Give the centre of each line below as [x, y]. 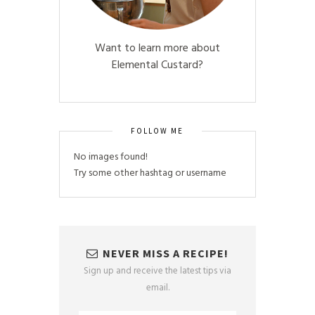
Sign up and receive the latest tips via [157, 271]
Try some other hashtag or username [150, 174]
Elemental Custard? [157, 66]
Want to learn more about [157, 49]
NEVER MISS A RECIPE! [166, 253]
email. [157, 288]
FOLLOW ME [157, 131]
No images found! [111, 157]
